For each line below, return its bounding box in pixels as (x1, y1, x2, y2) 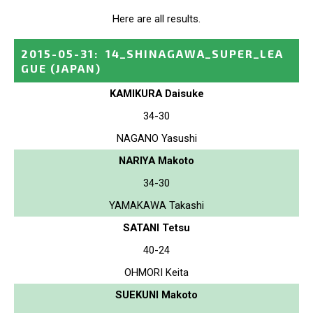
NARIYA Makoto (119, 154, 194, 167)
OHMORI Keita (124, 265, 189, 279)
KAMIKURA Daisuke (109, 87, 204, 100)
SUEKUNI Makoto (115, 288, 198, 301)
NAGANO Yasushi (116, 131, 197, 145)
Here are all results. (112, 12, 201, 25)
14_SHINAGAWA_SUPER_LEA (105, 46, 284, 60)
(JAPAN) (50, 61, 101, 75)
